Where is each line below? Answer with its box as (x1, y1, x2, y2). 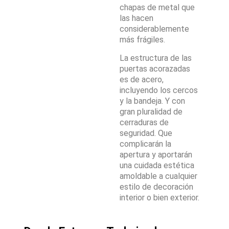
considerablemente (120, 24, 189, 34)
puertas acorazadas (120, 64, 190, 74)
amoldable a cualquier (120, 171, 197, 181)
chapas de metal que (120, 3, 195, 13)
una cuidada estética (120, 161, 194, 171)
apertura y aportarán (120, 150, 192, 160)
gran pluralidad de (120, 107, 182, 117)
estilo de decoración (120, 182, 193, 192)
